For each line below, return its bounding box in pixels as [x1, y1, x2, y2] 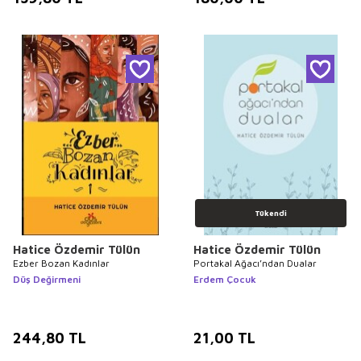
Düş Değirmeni [13, 273, 81, 286]
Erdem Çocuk [193, 273, 256, 286]
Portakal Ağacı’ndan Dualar [193, 257, 317, 270]
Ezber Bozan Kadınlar [13, 257, 110, 270]
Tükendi [255, 208, 287, 218]
